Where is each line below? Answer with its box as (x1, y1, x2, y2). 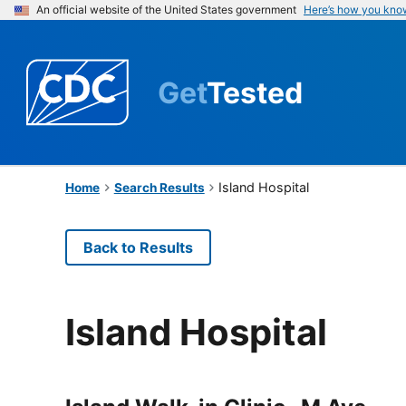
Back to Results (83, 237, 193, 256)
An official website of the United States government (36, 3, 296, 16)
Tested (207, 74, 303, 111)
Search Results (113, 179, 205, 195)
